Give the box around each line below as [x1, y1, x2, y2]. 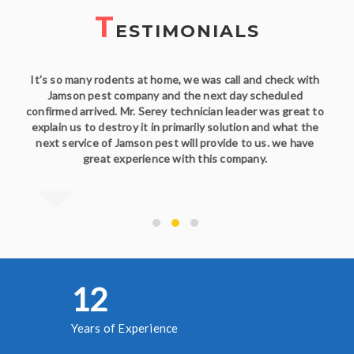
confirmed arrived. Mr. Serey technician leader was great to [26, 104, 324, 119]
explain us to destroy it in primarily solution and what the [31, 120, 319, 134]
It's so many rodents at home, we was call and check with [30, 73, 320, 87]
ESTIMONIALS [115, 21, 260, 43]
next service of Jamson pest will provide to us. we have [36, 136, 314, 150]
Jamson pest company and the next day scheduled [47, 88, 303, 103]
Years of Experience [70, 321, 179, 336]
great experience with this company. [83, 152, 267, 166]
